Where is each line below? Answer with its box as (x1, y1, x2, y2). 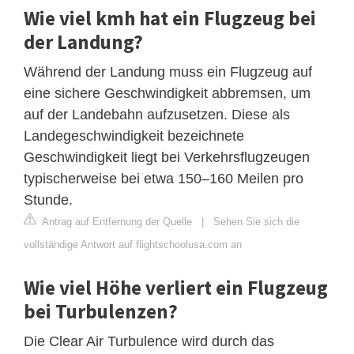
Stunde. (24, 191, 73, 208)
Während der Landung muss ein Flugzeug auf (24, 63, 312, 80)
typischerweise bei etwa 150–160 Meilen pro (24, 170, 303, 186)
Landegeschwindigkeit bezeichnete (24, 127, 244, 144)
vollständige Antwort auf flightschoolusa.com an (24, 238, 242, 250)
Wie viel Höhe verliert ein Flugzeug (24, 274, 328, 300)
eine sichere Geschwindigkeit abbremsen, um (24, 85, 311, 101)
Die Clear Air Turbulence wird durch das (24, 333, 274, 349)
